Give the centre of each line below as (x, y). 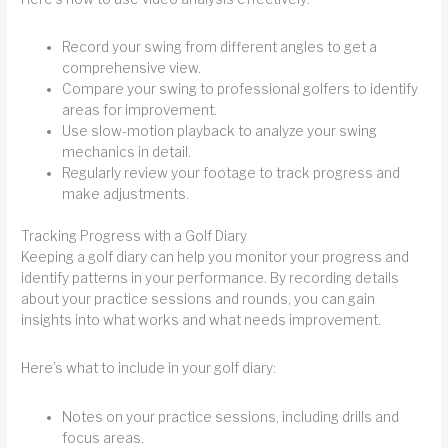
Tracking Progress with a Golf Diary (134, 235)
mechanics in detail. (127, 152)
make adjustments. (126, 194)
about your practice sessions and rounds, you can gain (198, 298)
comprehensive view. (132, 68)
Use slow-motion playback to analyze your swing (220, 131)
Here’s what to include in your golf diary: (149, 368)
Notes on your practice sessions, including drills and (231, 416)
